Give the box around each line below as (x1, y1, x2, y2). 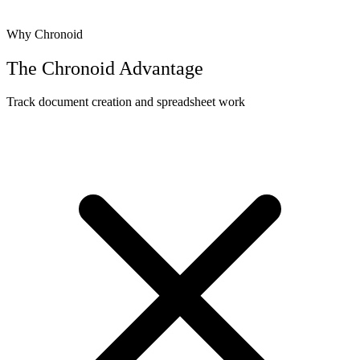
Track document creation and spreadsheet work (6, 95, 245, 109)
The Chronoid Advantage (6, 57, 203, 79)
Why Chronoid (6, 27, 83, 41)
